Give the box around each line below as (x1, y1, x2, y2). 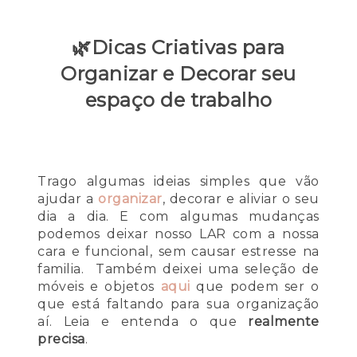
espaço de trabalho (84, 88, 273, 112)
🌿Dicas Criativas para (72, 36, 285, 60)
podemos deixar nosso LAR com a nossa (37, 226, 320, 242)
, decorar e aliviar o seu (162, 191, 320, 207)
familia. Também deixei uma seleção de (37, 261, 320, 277)
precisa (37, 331, 85, 347)
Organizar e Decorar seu (61, 62, 296, 86)
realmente (248, 314, 320, 330)
